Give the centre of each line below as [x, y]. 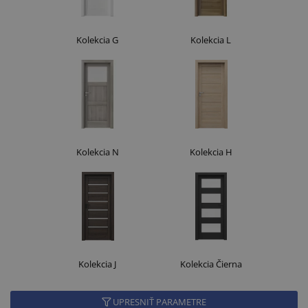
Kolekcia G [97, 40]
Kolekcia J [97, 264]
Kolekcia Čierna [211, 264]
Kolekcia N [97, 152]
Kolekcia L [211, 40]
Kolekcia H [211, 152]
